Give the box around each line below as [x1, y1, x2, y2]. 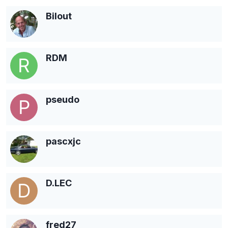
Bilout [46, 10, 72, 21]
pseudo [46, 94, 79, 105]
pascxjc [46, 135, 81, 147]
